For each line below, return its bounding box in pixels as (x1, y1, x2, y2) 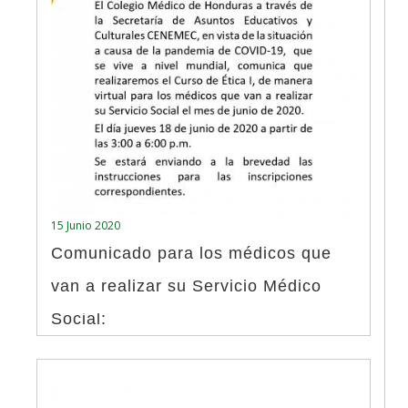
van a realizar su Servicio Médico (51, 277, 321, 295)
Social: (51, 310, 107, 328)
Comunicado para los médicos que (51, 244, 331, 262)
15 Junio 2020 (51, 218, 120, 233)
